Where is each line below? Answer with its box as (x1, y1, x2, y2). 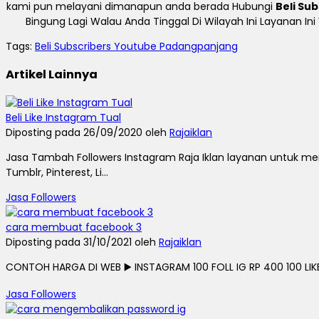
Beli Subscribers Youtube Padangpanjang (35, 38, 238, 53)
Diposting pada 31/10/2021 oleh (6, 234, 159, 249)
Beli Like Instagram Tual (6, 110, 121, 125)
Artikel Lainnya (6, 66, 98, 83)
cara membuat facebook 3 (6, 219, 142, 234)
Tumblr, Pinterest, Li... (6, 164, 108, 179)
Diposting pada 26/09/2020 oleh (6, 125, 169, 140)
